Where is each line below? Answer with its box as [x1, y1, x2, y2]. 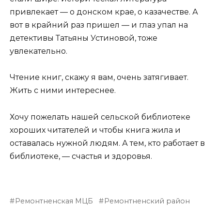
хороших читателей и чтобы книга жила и [10, 125, 181, 135]
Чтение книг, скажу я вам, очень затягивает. [10, 73, 188, 82]
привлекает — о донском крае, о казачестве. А [10, 7, 198, 17]
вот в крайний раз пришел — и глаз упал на [10, 20, 188, 30]
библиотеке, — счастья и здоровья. [10, 151, 152, 161]
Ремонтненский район [104, 196, 190, 205]
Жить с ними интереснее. [10, 86, 116, 95]
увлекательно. [10, 46, 67, 56]
